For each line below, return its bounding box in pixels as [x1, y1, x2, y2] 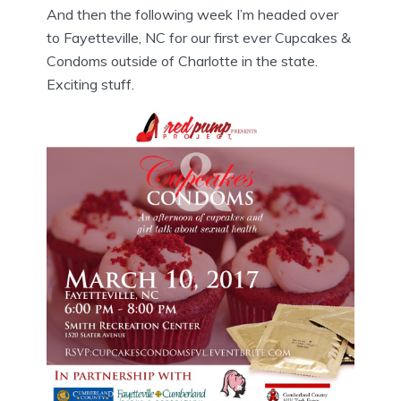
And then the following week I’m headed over [47, 5, 338, 24]
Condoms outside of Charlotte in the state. [47, 52, 318, 71]
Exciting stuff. [47, 75, 134, 94]
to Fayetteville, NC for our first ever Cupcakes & [47, 29, 351, 47]
